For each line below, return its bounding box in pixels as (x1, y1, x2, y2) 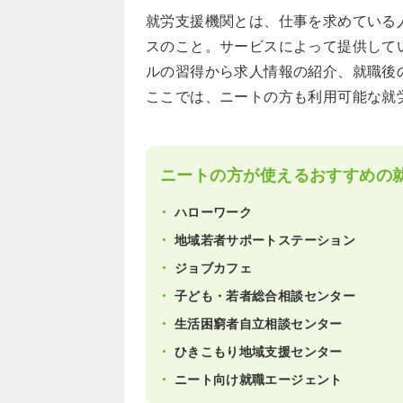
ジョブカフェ (175, 260, 253, 275)
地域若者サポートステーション (175, 232, 355, 247)
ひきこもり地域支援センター (175, 344, 343, 359)
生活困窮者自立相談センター (175, 316, 343, 331)
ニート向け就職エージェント (175, 372, 343, 387)
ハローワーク (175, 204, 253, 219)
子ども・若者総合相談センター (175, 288, 355, 303)
